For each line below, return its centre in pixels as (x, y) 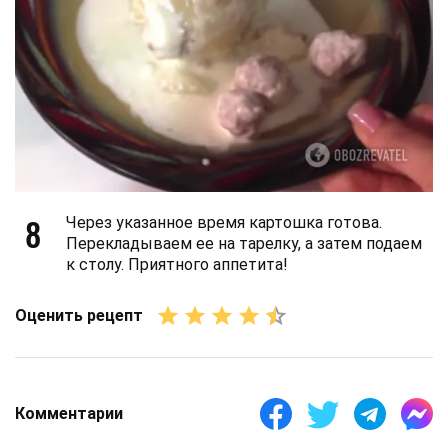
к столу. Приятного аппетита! (177, 264)
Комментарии (69, 414)
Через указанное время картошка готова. (224, 222)
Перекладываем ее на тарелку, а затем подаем (244, 243)
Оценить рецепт (79, 316)
